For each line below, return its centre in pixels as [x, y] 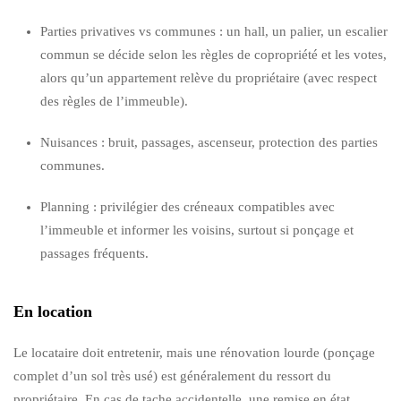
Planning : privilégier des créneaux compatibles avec [188, 206]
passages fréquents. [94, 253]
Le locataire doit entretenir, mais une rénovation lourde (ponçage [194, 352]
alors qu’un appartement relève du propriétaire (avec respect [209, 77]
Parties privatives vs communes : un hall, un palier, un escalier [214, 31]
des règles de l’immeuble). [114, 101]
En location [53, 311]
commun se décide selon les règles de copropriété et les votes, [213, 54]
